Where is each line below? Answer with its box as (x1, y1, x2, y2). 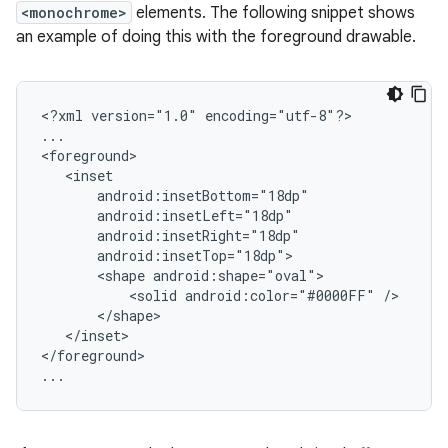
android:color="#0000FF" (185, 286, 375, 306)
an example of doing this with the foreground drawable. (16, 27, 416, 48)
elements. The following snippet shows (132, 3, 415, 24)
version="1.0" (91, 106, 197, 126)
